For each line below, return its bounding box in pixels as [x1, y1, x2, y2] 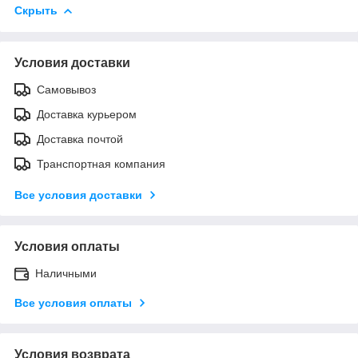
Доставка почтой [37, 132, 123, 145]
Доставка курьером [37, 107, 137, 121]
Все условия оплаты [14, 296, 132, 309]
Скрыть [14, 3, 58, 17]
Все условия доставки [14, 188, 142, 201]
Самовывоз [37, 82, 96, 96]
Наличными [35, 266, 97, 280]
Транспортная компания [37, 157, 165, 170]
